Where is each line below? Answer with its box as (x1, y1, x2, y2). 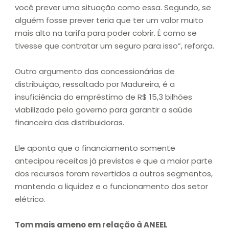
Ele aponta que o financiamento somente (15, 143, 175, 154)
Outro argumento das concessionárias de (15, 66, 175, 77)
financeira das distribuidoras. (15, 117, 124, 128)
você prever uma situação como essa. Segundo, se (15, 2, 211, 13)
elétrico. (15, 194, 45, 205)
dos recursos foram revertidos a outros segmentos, (15, 168, 213, 179)
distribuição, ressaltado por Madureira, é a (15, 79, 175, 90)
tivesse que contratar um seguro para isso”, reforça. (15, 40, 214, 52)
